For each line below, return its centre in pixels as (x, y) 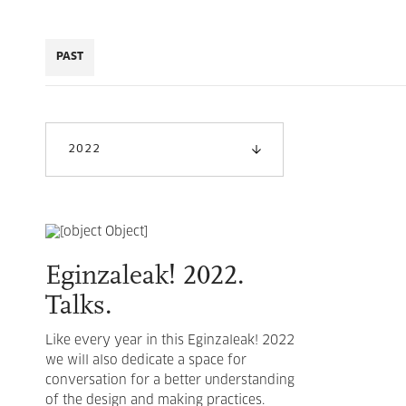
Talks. (79, 307)
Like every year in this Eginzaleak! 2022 (170, 341)
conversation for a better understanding (170, 381)
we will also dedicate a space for (146, 361)
